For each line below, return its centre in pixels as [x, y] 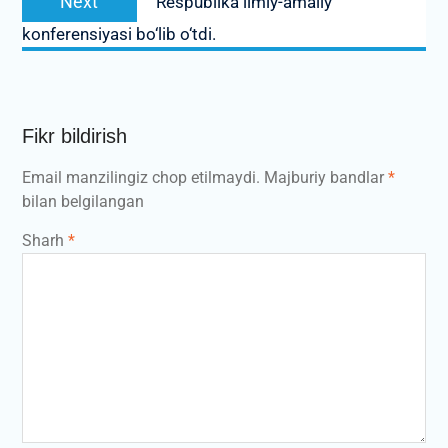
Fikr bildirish [74, 136]
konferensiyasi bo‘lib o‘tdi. [118, 34]
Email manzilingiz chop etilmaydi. [140, 178]
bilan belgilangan [82, 202]
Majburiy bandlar [325, 178]
